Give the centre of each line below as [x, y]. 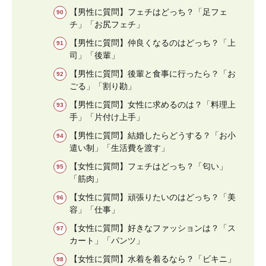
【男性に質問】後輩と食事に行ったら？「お [153, 73]
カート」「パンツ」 [107, 240]
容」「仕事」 [94, 209]
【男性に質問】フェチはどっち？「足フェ [148, 12]
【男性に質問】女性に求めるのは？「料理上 [153, 104]
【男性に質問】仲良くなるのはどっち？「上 [153, 42]
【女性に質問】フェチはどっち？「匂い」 [148, 166]
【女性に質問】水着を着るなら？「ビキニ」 [153, 259]
